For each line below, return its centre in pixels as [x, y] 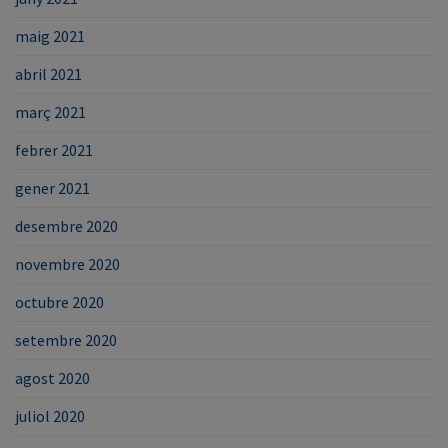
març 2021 [50, 111]
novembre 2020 [67, 263]
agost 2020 [52, 377]
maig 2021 [50, 35]
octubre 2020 [59, 301]
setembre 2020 [66, 339]
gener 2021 [52, 187]
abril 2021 [48, 73]
